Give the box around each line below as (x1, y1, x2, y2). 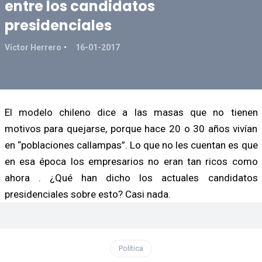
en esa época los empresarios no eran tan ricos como (4, 155, 258, 167)
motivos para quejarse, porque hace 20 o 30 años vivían (4, 122, 258, 135)
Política (119, 243, 143, 253)
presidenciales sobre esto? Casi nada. (4, 188, 171, 200)
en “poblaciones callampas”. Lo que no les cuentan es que (4, 139, 258, 151)
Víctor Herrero (4, 42, 61, 52)
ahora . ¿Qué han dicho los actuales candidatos (4, 171, 258, 184)
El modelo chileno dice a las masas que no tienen (4, 106, 258, 118)
